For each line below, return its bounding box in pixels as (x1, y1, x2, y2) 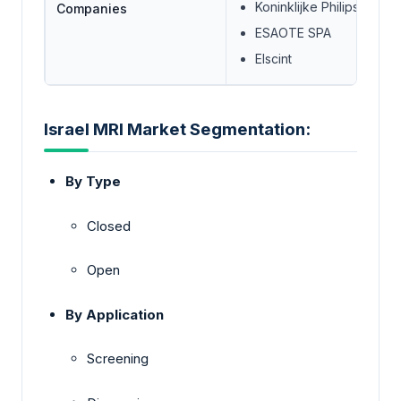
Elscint (255, 50, 292, 66)
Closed (87, 217, 131, 235)
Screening (87, 350, 149, 368)
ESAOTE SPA (255, 24, 331, 40)
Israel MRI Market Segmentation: (44, 119, 311, 141)
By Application (65, 305, 164, 323)
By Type (65, 173, 121, 191)
